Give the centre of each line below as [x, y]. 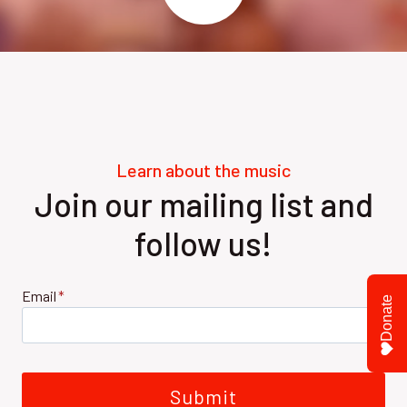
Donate [387, 318]
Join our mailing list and [203, 204]
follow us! [203, 243]
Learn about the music [203, 170]
